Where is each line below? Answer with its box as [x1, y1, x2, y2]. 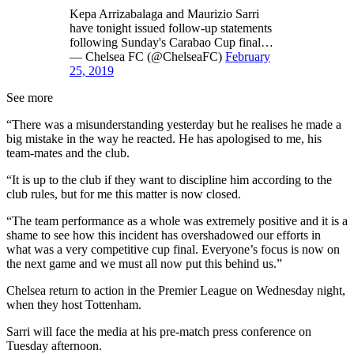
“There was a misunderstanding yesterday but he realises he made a [6, 118, 341, 132]
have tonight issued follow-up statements [70, 21, 272, 36]
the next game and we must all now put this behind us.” [6, 257, 282, 271]
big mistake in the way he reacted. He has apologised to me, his [6, 132, 322, 146]
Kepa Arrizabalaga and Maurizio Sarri [70, 7, 259, 21]
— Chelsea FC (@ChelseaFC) [70, 50, 225, 64]
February [225, 50, 270, 64]
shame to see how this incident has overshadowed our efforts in [6, 228, 321, 243]
